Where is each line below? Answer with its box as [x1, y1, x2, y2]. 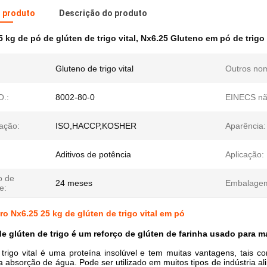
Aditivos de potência [55, 150, 131, 159]
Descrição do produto [59, 8, 147, 18]
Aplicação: [225, 150, 264, 159]
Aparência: [225, 121, 266, 131]
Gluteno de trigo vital [55, 64, 133, 73]
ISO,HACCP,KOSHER [55, 121, 136, 131]
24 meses [55, 178, 92, 188]
